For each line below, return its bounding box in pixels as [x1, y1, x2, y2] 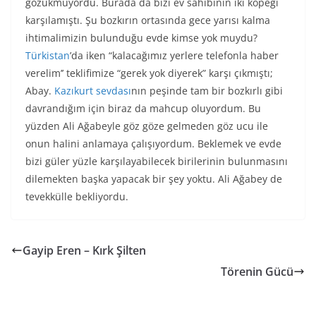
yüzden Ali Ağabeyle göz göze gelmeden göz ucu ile [25, 119, 268, 133]
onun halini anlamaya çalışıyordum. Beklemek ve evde [25, 137, 281, 151]
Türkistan [25, 49, 70, 63]
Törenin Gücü [221, 264, 293, 280]
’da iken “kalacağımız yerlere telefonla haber [70, 49, 279, 63]
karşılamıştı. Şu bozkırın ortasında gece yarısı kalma [25, 13, 270, 28]
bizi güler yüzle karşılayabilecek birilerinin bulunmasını [25, 154, 288, 169]
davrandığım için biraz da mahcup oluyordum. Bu [25, 102, 261, 116]
